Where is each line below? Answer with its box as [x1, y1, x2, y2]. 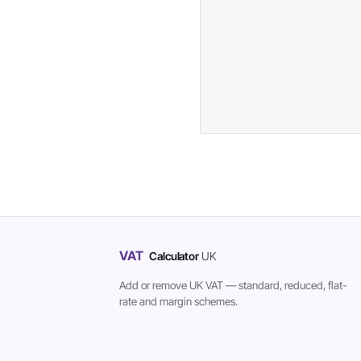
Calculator [148, 250, 202, 263]
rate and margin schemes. [119, 295, 238, 308]
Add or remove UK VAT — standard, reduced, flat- [119, 279, 347, 292]
